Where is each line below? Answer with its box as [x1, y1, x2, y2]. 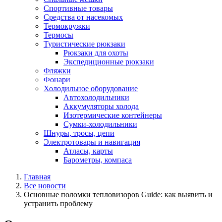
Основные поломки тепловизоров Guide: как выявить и [24, 190, 213, 199]
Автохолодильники [63, 93, 129, 102]
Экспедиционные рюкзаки [63, 57, 154, 66]
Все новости [24, 181, 66, 190]
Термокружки [44, 22, 90, 30]
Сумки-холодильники [63, 120, 137, 128]
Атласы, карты [63, 147, 113, 155]
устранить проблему [24, 199, 93, 208]
